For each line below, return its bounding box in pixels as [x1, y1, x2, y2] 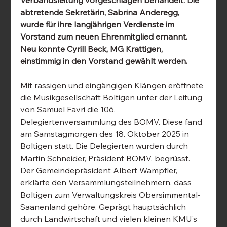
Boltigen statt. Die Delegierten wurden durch [20, 141, 191, 152]
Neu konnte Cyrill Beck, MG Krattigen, [20, 44, 165, 54]
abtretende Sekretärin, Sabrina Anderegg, [20, 7, 182, 18]
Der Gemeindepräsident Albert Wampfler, [20, 165, 180, 176]
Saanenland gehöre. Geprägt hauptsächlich [20, 202, 188, 212]
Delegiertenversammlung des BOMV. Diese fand [20, 117, 205, 127]
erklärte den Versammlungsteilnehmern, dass [20, 177, 194, 188]
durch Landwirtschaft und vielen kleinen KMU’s [20, 214, 200, 224]
